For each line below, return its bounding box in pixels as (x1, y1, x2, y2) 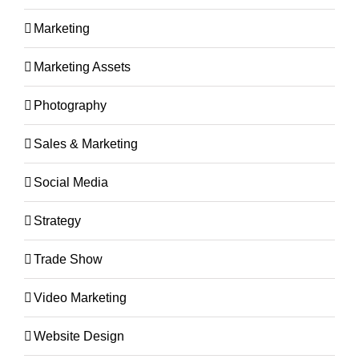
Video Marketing (34, 290, 127, 305)
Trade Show (34, 252, 103, 266)
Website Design (34, 329, 124, 343)
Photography (34, 98, 107, 112)
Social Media (34, 175, 108, 189)
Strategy (34, 213, 81, 228)
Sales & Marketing (34, 136, 138, 151)
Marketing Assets (34, 59, 131, 74)
